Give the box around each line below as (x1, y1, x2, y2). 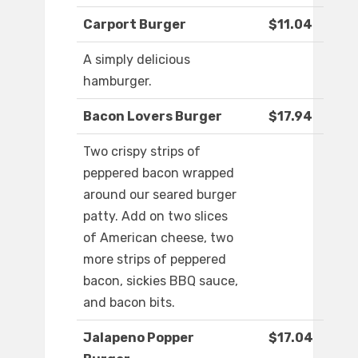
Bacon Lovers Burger (83, 109, 222, 125)
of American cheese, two (83, 230, 233, 246)
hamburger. (83, 74, 152, 89)
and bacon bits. (83, 295, 175, 311)
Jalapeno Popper (83, 330, 194, 346)
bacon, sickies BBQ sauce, (83, 273, 238, 289)
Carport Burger (83, 17, 186, 33)
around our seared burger (83, 187, 237, 203)
